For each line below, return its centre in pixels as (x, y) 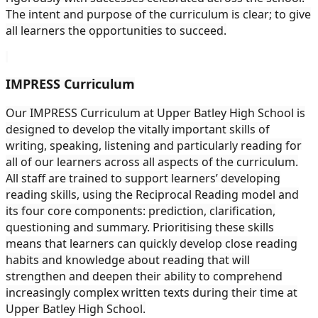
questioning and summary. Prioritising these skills (140, 227)
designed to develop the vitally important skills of (138, 129)
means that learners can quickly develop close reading (152, 243)
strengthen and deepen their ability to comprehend (144, 276)
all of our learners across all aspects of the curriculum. (152, 161)
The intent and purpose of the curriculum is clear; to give (158, 14)
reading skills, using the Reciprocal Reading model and (152, 194)
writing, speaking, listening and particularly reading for (154, 145)
